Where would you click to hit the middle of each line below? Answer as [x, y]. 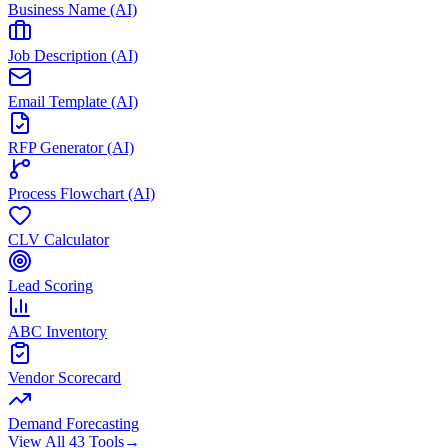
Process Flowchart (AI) [81, 193]
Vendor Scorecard [64, 377]
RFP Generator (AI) [71, 147]
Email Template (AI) [73, 101]
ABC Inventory [57, 331]
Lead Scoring [50, 285]
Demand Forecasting [73, 423]
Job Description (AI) [73, 55]
